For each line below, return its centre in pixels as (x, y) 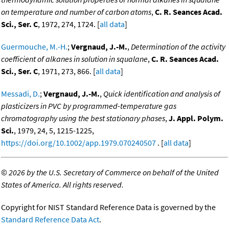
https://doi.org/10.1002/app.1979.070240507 (78, 143)
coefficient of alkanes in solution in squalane (74, 59)
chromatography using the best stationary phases (83, 118)
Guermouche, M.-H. (34, 47)
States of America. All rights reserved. (62, 185)
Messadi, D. (20, 94)
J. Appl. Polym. (196, 118)
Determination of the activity (178, 47)
